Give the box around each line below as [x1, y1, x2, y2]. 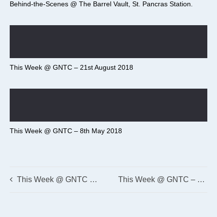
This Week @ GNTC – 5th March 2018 [17, 175, 90, 184]
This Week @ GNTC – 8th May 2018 [10, 127, 122, 135]
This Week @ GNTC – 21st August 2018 [10, 63, 133, 72]
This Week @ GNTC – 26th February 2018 [197, 175, 205, 184]
